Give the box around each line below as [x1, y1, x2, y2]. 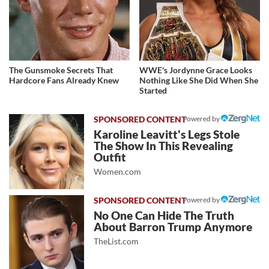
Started [139, 85, 168, 95]
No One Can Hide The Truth [94, 208, 235, 222]
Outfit [94, 150, 127, 164]
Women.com [94, 166, 142, 177]
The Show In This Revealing [94, 139, 234, 153]
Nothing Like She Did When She [139, 74, 259, 85]
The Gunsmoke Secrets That [9, 64, 113, 75]
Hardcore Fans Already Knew [9, 74, 119, 85]
